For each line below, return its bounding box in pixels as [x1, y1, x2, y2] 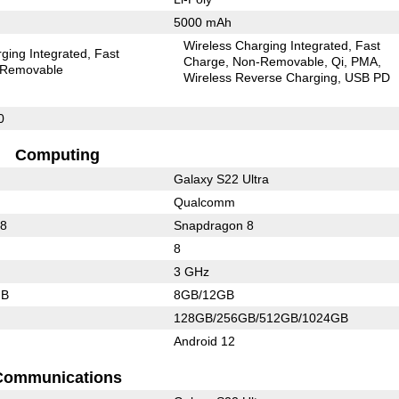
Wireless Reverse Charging [183, 69, 338, 85]
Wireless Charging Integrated [183, 37, 349, 53]
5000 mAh [173, 14, 232, 29]
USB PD [345, 69, 391, 85]
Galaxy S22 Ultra [173, 171, 269, 186]
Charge [183, 53, 226, 69]
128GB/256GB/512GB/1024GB [173, 310, 348, 325]
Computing [14, 145, 100, 164]
